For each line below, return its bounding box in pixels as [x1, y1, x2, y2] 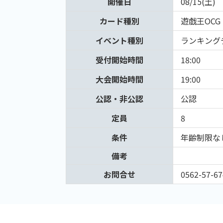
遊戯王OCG [181, 15, 221, 27]
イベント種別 [96, 34, 143, 47]
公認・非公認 [96, 93, 143, 105]
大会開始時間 [96, 73, 143, 86]
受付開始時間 [96, 54, 143, 66]
